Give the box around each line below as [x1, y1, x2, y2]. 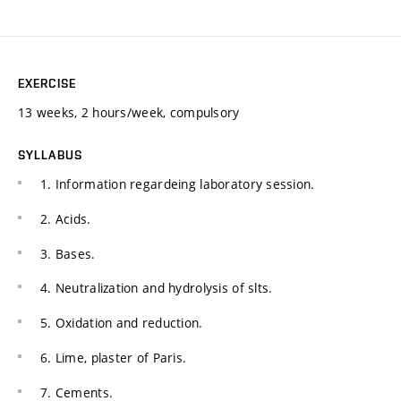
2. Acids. [40, 209, 91, 227]
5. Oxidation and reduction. [40, 314, 203, 332]
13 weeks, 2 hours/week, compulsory [18, 104, 240, 122]
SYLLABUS [18, 148, 82, 163]
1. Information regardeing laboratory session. [40, 175, 315, 193]
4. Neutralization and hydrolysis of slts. [40, 279, 273, 297]
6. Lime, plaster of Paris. [40, 348, 187, 366]
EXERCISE [18, 76, 76, 91]
